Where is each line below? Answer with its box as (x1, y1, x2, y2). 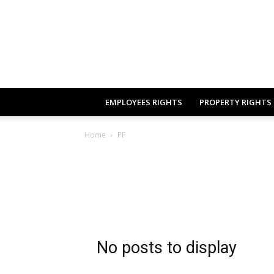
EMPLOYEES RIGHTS (105, 97, 182, 108)
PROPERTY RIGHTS (199, 97, 272, 108)
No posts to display (97, 238, 237, 257)
